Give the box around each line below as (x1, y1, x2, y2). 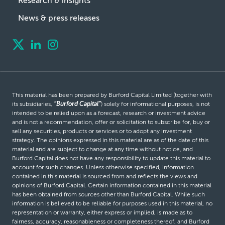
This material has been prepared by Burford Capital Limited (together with (12, 91, 212, 98)
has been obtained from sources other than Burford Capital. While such (12, 190, 205, 198)
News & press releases (18, 13, 99, 23)
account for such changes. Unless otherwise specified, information (12, 163, 194, 171)
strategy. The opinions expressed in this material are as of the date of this (12, 136, 208, 144)
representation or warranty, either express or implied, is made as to (12, 208, 192, 216)
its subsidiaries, (12, 100, 54, 107)
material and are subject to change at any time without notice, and (12, 145, 193, 153)
